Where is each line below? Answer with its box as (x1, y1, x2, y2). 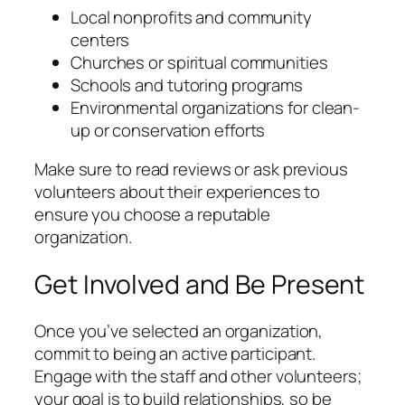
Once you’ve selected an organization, (34, 319, 324, 344)
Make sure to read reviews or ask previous (34, 157, 348, 181)
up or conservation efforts (71, 118, 266, 142)
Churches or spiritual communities (71, 50, 328, 74)
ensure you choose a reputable (34, 202, 271, 226)
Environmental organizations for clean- (71, 95, 361, 119)
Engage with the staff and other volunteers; (34, 364, 362, 389)
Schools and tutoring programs (71, 72, 304, 97)
